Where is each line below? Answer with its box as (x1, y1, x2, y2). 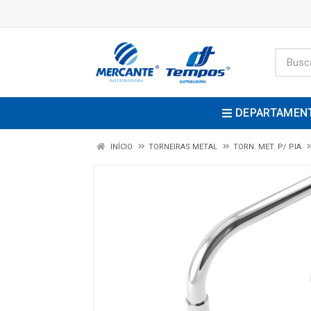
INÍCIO (108, 142, 133, 151)
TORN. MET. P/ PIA (233, 142, 301, 151)
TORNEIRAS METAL (149, 142, 219, 151)
